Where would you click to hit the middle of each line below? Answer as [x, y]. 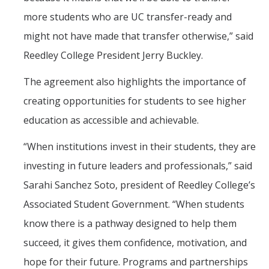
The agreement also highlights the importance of [135, 82]
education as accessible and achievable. [111, 120]
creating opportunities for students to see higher [135, 101]
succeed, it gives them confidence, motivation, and [135, 243]
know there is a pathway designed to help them [130, 224]
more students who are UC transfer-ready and [128, 17]
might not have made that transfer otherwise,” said [138, 36]
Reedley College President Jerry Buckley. [113, 56]
